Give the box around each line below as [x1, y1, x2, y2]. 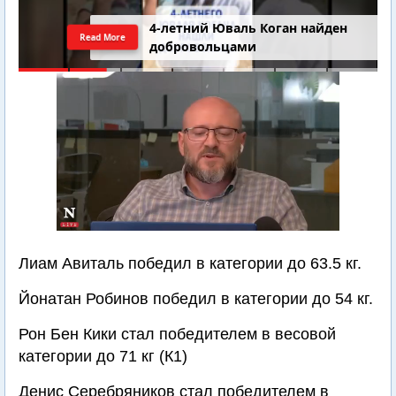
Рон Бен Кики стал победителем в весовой [19, 325, 336, 343]
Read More [79, 30, 127, 43]
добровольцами [149, 38, 257, 56]
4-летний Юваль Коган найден [149, 19, 348, 37]
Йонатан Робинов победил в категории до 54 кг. [19, 290, 373, 308]
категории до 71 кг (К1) [19, 347, 187, 365]
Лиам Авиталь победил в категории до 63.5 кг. [19, 255, 362, 272]
